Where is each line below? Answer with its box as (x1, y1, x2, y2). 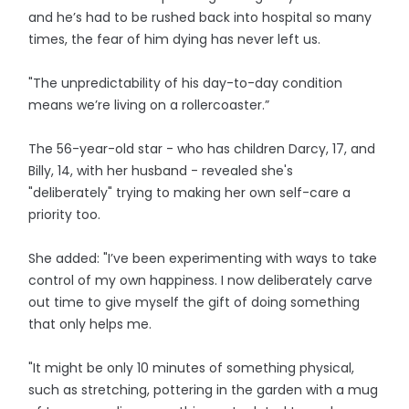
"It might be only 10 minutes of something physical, (28, 359, 355, 378)
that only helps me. (28, 315, 152, 334)
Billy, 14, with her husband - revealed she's (28, 162, 294, 181)
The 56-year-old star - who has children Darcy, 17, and (28, 140, 376, 159)
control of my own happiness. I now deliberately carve (28, 271, 373, 290)
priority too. (28, 205, 101, 225)
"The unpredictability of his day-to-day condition (28, 74, 343, 93)
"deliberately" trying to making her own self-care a (28, 184, 351, 203)
